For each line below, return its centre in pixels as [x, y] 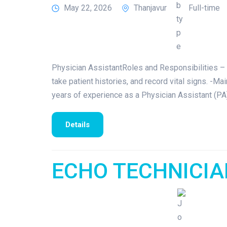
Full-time [204, 8]
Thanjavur [150, 8]
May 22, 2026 [88, 8]
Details [78, 125]
